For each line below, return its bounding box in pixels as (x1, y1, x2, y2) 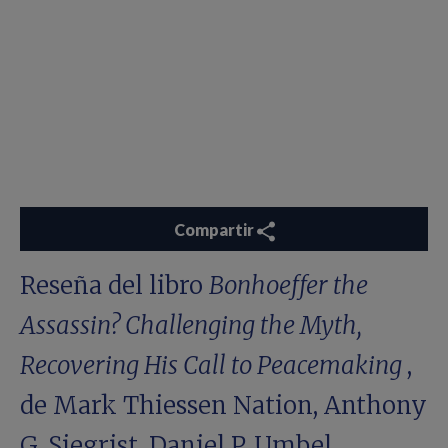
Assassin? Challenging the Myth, (20, 310, 362, 342)
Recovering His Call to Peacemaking (20, 350, 407, 382)
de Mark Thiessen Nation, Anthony (20, 390, 427, 422)
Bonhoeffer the (209, 270, 368, 302)
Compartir (174, 219, 254, 239)
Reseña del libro (20, 270, 209, 302)
